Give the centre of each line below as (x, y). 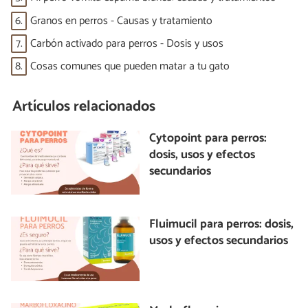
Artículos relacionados (84, 107)
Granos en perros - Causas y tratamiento (121, 21)
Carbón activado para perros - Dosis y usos (127, 44)
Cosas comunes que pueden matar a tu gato (130, 67)
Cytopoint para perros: (208, 138)
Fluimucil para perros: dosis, (222, 225)
